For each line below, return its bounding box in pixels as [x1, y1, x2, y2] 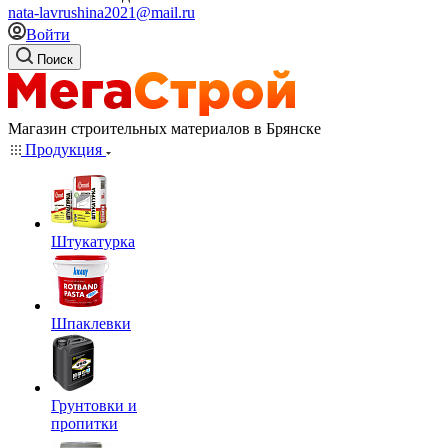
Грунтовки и [51, 397, 137, 414]
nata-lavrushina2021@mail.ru [8, 4, 195, 21]
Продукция [21, 141, 106, 158]
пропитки [51, 415, 118, 432]
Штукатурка [51, 233, 135, 250]
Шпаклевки [51, 315, 131, 332]
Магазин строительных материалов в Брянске [8, 120, 321, 137]
